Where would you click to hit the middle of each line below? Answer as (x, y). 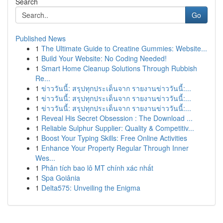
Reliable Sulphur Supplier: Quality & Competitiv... (118, 128)
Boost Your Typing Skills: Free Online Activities (114, 138)
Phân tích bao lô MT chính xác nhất (97, 168)
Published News (41, 38)
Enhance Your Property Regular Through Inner (115, 148)
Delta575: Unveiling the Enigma (91, 188)
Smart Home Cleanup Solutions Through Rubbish (119, 68)
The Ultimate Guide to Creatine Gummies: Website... (124, 48)
